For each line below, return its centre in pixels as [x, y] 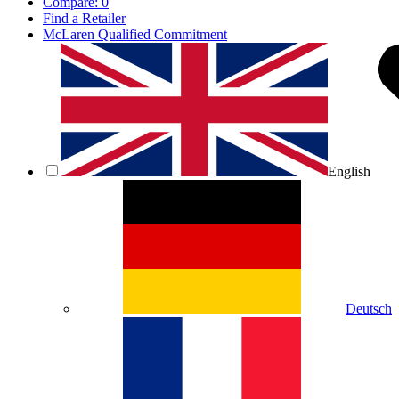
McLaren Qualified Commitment [135, 34]
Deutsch [369, 309]
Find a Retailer [84, 18]
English [353, 171]
